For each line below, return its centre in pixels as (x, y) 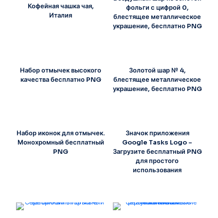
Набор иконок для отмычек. (61, 133)
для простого (157, 161)
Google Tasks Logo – (157, 142)
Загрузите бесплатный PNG (157, 151)
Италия (61, 16)
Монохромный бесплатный (61, 142)
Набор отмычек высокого (61, 71)
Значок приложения (157, 133)
